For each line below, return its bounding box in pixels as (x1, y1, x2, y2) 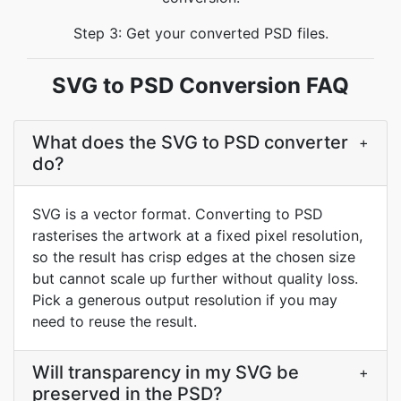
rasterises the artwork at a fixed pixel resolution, (32, 226, 363, 244)
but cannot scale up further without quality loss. (32, 269, 358, 287)
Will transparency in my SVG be (32, 362, 299, 383)
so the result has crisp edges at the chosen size (32, 248, 355, 266)
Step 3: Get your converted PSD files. (73, 24, 328, 42)
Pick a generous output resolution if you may (32, 291, 337, 309)
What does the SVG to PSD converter (32, 132, 348, 153)
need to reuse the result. (32, 312, 197, 330)
